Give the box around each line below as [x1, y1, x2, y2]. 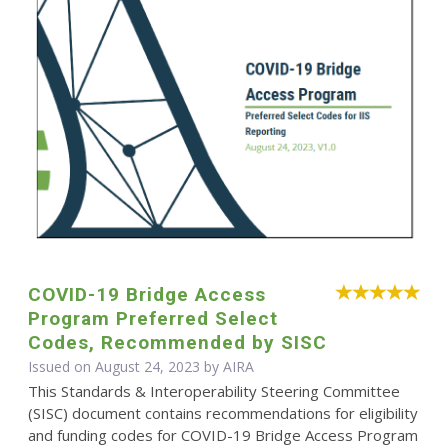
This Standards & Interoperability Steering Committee [27, 380, 400, 401]
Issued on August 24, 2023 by [27, 356, 223, 376]
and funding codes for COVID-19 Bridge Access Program [27, 424, 418, 445]
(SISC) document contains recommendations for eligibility [27, 402, 418, 423]
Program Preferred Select [27, 306, 278, 330]
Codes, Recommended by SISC [27, 330, 327, 354]
